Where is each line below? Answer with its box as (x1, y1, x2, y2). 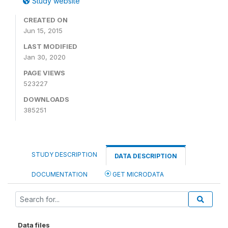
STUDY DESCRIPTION (32, 151, 97, 158)
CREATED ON (23, 16, 68, 24)
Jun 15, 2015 (23, 26, 63, 35)
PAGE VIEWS (23, 69, 65, 77)
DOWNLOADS (23, 95, 69, 103)
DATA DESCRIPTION (115, 152, 177, 160)
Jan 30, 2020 (23, 53, 66, 61)
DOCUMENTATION (32, 170, 88, 178)
